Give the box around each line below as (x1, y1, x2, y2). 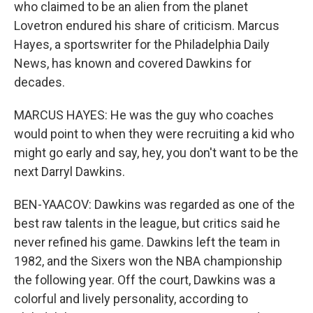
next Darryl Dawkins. (14, 164, 125, 179)
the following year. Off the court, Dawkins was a (14, 272, 275, 287)
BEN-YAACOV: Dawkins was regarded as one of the (14, 197, 295, 212)
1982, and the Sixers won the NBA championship (14, 254, 282, 268)
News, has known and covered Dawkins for (14, 56, 252, 71)
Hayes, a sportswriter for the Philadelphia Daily (14, 37, 270, 52)
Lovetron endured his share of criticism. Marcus (14, 18, 279, 33)
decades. (14, 75, 65, 89)
